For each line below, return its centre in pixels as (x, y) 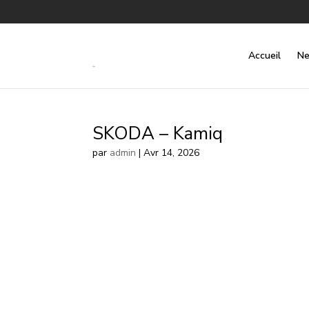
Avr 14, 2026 (172, 153)
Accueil (264, 55)
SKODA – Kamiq (158, 133)
